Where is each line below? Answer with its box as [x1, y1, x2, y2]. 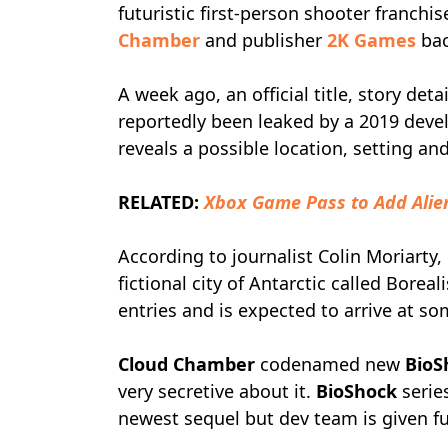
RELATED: [118, 190, 204, 214]
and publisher [200, 28, 327, 52]
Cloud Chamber [118, 352, 255, 376]
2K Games [327, 28, 416, 52]
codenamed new [255, 352, 405, 376]
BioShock [316, 379, 397, 403]
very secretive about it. [118, 379, 316, 403]
